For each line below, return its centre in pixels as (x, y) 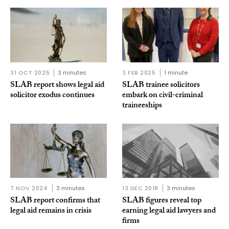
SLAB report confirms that (55, 201)
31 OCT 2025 (30, 72)
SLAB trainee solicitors (161, 85)
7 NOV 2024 (29, 188)
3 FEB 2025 (139, 72)
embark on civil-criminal (163, 96)
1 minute (176, 72)
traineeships (142, 106)
